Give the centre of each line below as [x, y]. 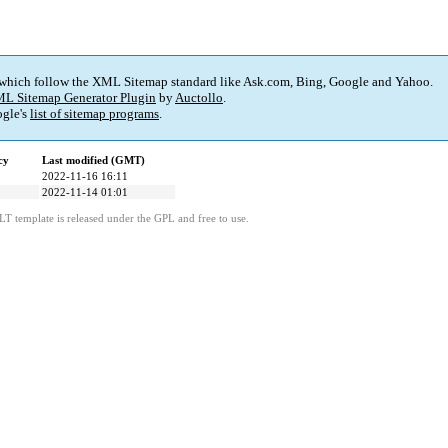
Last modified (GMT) [93, 160]
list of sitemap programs [94, 114]
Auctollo [199, 98]
